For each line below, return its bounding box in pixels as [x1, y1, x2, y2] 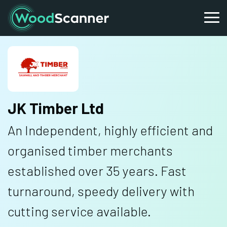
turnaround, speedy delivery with [8, 182, 195, 199]
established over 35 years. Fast [8, 162, 186, 178]
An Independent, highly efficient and [8, 122, 213, 138]
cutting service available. [8, 203, 151, 219]
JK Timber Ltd [8, 98, 104, 117]
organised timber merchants [8, 142, 173, 158]
